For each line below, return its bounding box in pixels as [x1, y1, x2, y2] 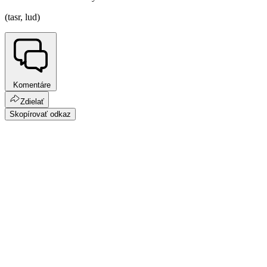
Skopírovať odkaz [10, 110, 71, 119]
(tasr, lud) [5, 12, 40, 23]
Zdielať [20, 97, 44, 107]
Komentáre [11, 80, 51, 90]
